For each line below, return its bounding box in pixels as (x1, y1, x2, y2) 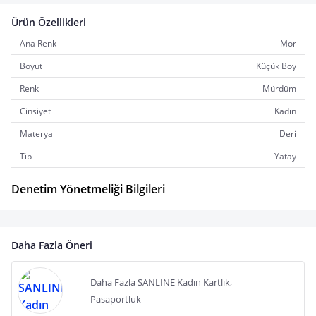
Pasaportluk (90, 293, 141, 305)
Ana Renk (20, 37, 56, 49)
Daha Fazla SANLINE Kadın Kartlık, (90, 276, 232, 288)
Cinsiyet (20, 105, 51, 117)
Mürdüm (262, 83, 296, 95)
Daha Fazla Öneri (11, 238, 92, 252)
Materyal (20, 128, 55, 140)
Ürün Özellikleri (11, 16, 86, 29)
